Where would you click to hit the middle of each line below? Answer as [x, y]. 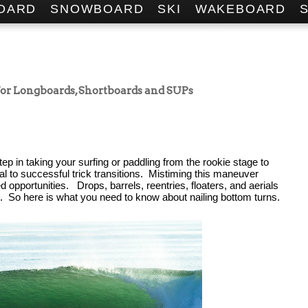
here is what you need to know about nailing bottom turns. [152, 197]
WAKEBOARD [241, 9]
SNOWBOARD [97, 9]
